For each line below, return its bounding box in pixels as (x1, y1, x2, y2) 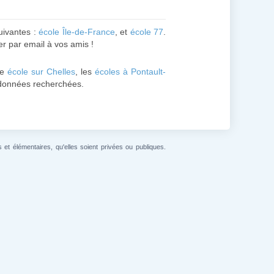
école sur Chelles (7, 67, 76, 76)
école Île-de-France (39, 27, 115, 37)
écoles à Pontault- (95, 67, 166, 76)
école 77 (130, 27, 163, 37)
